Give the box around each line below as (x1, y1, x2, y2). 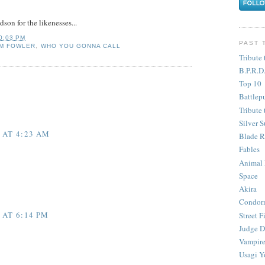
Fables (239, 144, 260, 155)
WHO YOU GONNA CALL (40, 43, 121, 50)
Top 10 (239, 78, 261, 89)
